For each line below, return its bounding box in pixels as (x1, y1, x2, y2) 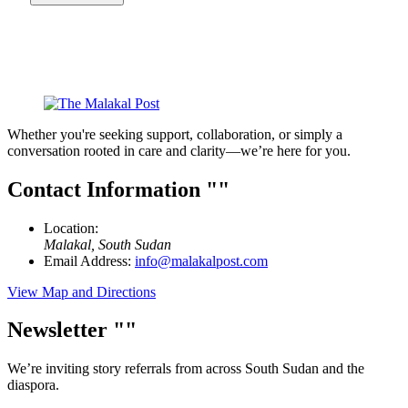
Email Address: (44, 252, 135, 269)
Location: (44, 219, 98, 236)
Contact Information (7, 177, 206, 201)
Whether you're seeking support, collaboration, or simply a (7, 126, 342, 142)
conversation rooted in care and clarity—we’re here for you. (7, 142, 351, 158)
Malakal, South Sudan (44, 236, 171, 252)
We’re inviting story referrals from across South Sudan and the (7, 361, 364, 377)
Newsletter (7, 318, 113, 342)
